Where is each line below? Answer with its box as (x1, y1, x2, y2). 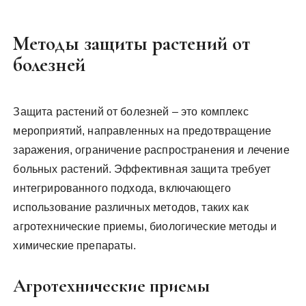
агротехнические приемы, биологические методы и (13, 220, 277, 232)
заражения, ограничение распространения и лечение (13, 143, 290, 156)
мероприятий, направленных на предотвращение (13, 124, 271, 137)
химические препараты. (13, 239, 137, 251)
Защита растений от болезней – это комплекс (13, 105, 249, 117)
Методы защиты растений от (13, 31, 251, 55)
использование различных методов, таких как (13, 201, 249, 213)
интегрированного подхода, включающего (13, 182, 232, 194)
